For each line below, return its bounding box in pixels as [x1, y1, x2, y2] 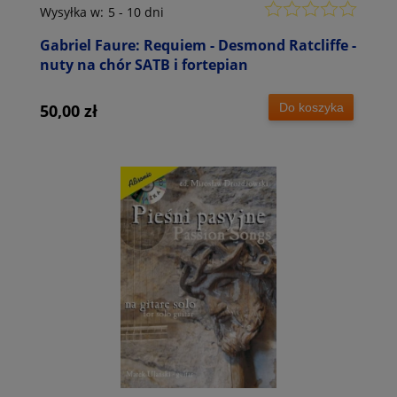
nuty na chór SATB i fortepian [40, 55, 248, 75]
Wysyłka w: [40, 4, 104, 21]
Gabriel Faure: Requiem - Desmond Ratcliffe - [40, 35, 356, 56]
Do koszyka [278, 99, 344, 114]
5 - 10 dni [108, 4, 164, 21]
